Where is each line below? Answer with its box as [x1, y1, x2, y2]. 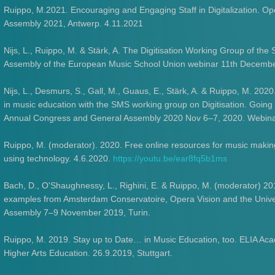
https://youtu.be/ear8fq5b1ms [113, 153, 228, 163]
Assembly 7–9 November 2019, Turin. [4, 207, 151, 217]
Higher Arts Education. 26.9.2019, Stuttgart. [4, 248, 173, 258]
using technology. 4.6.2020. [4, 153, 114, 163]
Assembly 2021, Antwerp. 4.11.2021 [4, 18, 144, 28]
